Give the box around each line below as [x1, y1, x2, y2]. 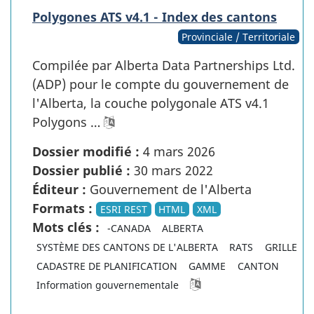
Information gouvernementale [36, 278, 179, 292]
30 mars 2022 [130, 161, 213, 179]
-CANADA [107, 221, 151, 235]
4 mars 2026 [139, 142, 215, 160]
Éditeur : [32, 180, 86, 198]
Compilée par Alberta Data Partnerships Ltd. [32, 56, 295, 74]
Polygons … [32, 113, 100, 130]
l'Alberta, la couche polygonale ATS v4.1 [32, 94, 269, 111]
